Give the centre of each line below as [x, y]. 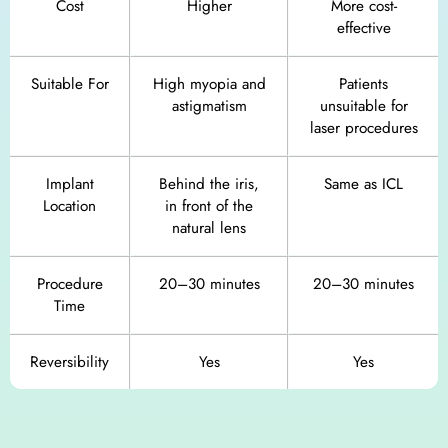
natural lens [209, 228]
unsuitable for [363, 106]
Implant [69, 184]
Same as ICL [363, 184]
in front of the [209, 206]
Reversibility [69, 362]
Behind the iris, [209, 184]
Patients [363, 84]
